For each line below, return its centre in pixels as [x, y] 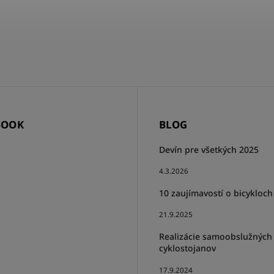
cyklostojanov [187, 248]
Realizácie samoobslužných [216, 236]
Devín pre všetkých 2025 [209, 149]
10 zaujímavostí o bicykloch [216, 193]
